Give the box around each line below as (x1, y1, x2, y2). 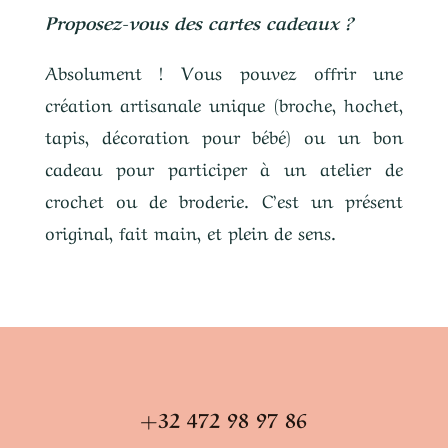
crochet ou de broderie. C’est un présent (44, 186, 404, 212)
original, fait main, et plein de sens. (44, 218, 336, 244)
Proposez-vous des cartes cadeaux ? (44, 8, 353, 34)
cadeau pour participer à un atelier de (44, 154, 404, 180)
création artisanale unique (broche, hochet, (44, 90, 404, 116)
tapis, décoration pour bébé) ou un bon (44, 122, 404, 148)
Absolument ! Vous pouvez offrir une (44, 58, 404, 84)
